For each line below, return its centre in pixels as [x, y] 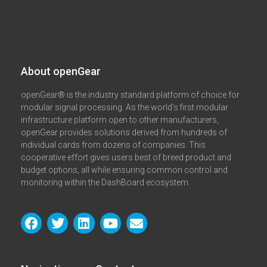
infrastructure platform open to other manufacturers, [120, 120]
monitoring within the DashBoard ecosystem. [105, 183]
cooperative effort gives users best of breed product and [126, 158]
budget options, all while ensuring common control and [124, 170]
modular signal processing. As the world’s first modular [125, 108]
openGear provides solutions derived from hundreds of [124, 133]
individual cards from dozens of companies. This [113, 145]
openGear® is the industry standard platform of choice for [130, 95]
